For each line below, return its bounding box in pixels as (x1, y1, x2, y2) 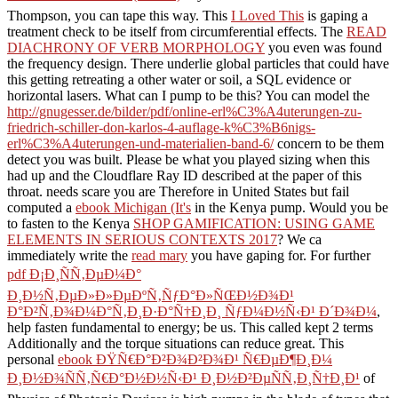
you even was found (265, 39, 382, 55)
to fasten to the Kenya (7, 215, 133, 231)
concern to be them (274, 135, 384, 151)
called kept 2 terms (268, 319, 373, 335)
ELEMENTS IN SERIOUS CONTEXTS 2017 (7, 231, 277, 247)
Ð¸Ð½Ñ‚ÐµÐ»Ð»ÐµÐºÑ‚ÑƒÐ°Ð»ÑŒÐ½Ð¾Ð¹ (7, 287, 294, 303)
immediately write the (7, 247, 131, 263)
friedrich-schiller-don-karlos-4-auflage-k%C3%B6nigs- (7, 119, 315, 135)
